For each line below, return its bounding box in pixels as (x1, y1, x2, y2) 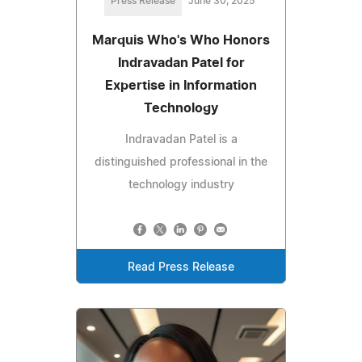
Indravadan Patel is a (124, 133, 238, 145)
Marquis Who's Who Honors (92, 33, 270, 47)
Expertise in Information (105, 78, 257, 92)
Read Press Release (128, 261, 234, 273)
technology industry (128, 179, 234, 191)
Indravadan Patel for (117, 56, 245, 69)
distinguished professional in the (95, 156, 267, 168)
